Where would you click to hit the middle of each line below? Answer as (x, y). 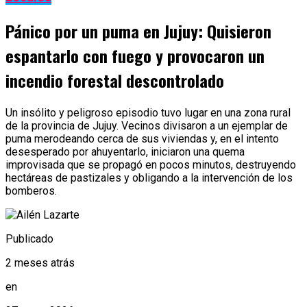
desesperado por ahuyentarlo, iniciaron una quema (125, 152)
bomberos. (31, 191)
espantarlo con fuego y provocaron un (135, 56)
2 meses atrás (40, 263)
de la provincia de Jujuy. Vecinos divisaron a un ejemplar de (147, 126)
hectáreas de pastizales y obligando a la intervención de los (149, 178)
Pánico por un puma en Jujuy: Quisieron (138, 31)
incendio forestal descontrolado (115, 81)
